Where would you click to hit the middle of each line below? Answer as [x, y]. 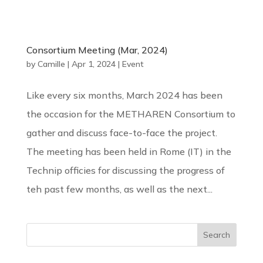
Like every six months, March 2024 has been [124, 95]
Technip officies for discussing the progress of [125, 171]
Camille [51, 64]
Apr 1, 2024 [93, 64]
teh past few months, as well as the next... [119, 189]
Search [217, 235]
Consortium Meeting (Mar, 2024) [97, 50]
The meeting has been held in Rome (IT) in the [129, 152]
